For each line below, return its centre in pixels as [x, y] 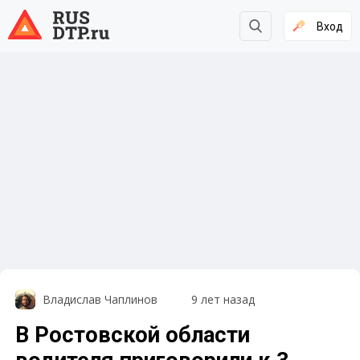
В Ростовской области [133, 335]
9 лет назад [223, 300]
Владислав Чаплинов [100, 300]
